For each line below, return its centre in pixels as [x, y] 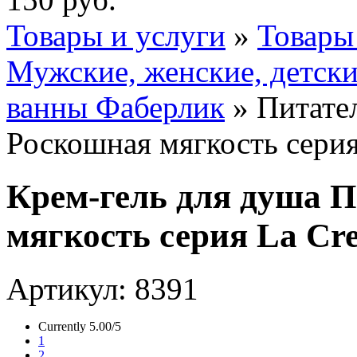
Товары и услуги [116, 36]
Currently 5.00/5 [80, 327]
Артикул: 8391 [102, 289]
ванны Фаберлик [116, 108]
